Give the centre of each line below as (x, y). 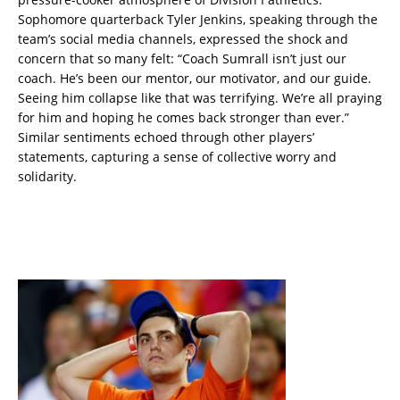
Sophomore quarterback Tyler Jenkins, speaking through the (198, 20)
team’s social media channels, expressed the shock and (183, 39)
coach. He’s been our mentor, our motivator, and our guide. (195, 79)
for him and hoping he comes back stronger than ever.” (183, 118)
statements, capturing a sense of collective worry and (177, 157)
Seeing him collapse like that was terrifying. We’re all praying (200, 98)
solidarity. (47, 177)
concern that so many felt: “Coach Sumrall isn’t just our (182, 59)
